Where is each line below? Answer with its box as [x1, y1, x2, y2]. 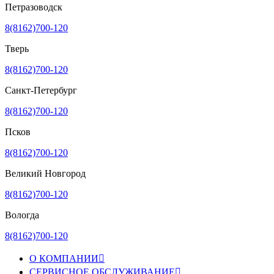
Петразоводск [5, 1, 62, 12]
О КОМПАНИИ [29, 253, 98, 264]
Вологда [5, 209, 39, 220]
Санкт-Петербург [5, 84, 77, 95]
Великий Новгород [5, 168, 86, 179]
